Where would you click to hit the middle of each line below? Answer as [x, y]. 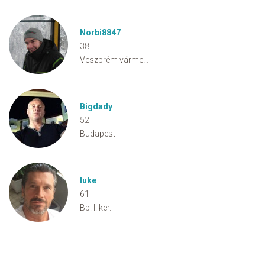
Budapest [98, 134]
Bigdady [96, 106]
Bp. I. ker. [96, 208]
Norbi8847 [100, 33]
